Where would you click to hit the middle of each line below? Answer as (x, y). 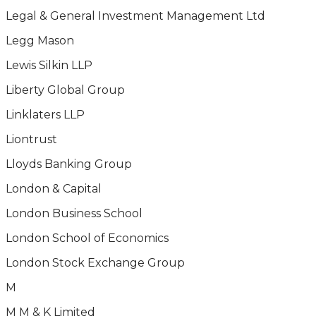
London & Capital (54, 189)
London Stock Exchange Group (95, 263)
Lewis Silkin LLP (49, 65)
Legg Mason (40, 41)
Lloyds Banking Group (69, 164)
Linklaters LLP (45, 115)
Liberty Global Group (65, 90)
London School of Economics (87, 238)
